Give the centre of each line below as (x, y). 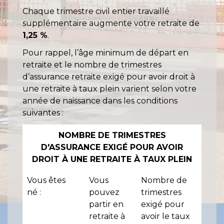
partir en (106, 204)
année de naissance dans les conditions (100, 100)
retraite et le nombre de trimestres (92, 64)
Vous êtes (46, 180)
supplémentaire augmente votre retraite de (111, 23)
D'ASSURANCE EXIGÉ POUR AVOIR (112, 147)
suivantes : (43, 112)
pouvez (104, 192)
